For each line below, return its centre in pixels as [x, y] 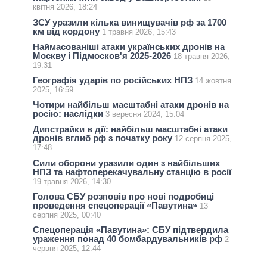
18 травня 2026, [202, 56]
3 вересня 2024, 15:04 [145, 114]
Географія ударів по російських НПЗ [114, 80]
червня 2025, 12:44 [67, 248]
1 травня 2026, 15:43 [139, 32]
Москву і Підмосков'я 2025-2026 [103, 55]
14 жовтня [213, 81]
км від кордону [67, 31]
